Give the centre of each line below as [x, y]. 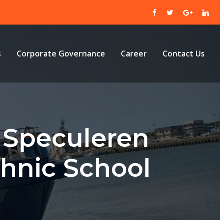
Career [134, 54]
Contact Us [184, 54]
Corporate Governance [61, 54]
